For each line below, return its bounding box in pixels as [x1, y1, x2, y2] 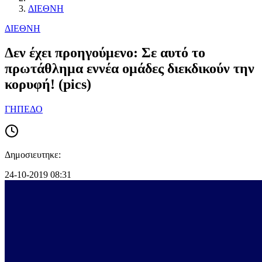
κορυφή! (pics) [5, 77, 91, 92]
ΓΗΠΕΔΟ [5, 104, 43, 115]
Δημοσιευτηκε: [5, 150, 61, 160]
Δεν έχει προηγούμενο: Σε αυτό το [5, 45, 205, 61]
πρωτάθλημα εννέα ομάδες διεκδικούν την [5, 61, 254, 77]
